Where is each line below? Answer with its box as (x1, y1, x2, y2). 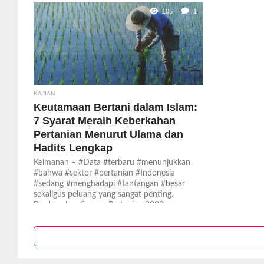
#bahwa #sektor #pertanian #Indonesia (33, 169, 175, 177)
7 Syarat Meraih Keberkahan (33, 114, 176, 127)
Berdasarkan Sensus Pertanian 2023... (33, 200, 169, 209)
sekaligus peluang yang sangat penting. (33, 190, 173, 199)
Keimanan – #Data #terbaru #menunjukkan (33, 158, 190, 167)
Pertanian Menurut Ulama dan (33, 128, 183, 140)
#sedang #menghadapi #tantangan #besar (33, 179, 185, 188)
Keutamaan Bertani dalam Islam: (33, 101, 197, 113)
